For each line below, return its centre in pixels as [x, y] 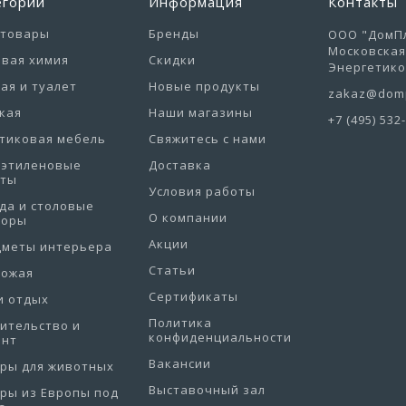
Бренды [174, 34]
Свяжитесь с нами [207, 139]
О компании [188, 218]
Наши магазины [200, 113]
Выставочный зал [207, 390]
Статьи [172, 271]
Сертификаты [193, 297]
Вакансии [179, 364]
